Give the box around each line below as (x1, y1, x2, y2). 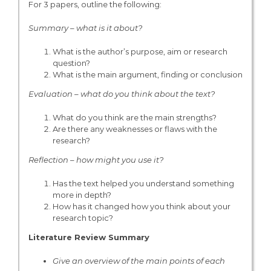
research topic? (52, 212, 113, 223)
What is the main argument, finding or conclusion (52, 69, 243, 79)
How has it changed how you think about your (52, 201, 230, 211)
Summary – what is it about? (28, 22, 142, 33)
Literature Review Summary (28, 232, 149, 242)
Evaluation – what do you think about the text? (28, 88, 215, 99)
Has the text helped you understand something (52, 178, 234, 188)
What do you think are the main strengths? (52, 112, 217, 122)
